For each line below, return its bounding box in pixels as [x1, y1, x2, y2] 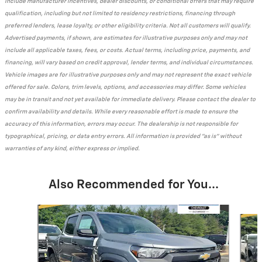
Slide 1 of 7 [9, 205, 48, 214]
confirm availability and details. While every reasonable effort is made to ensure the [5, 108, 238, 115]
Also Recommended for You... [48, 178, 219, 191]
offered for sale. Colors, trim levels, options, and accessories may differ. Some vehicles [5, 84, 246, 90]
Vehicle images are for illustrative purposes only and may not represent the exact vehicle [5, 71, 251, 78]
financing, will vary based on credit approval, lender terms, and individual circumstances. [5, 59, 253, 65]
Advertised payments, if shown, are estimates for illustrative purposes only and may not [5, 35, 247, 41]
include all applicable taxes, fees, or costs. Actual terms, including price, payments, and [5, 47, 250, 53]
